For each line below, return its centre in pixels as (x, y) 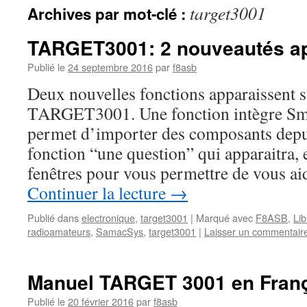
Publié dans (53, 218)
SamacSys (120, 231)
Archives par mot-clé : (109, 14)
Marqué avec (224, 218)
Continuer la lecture (99, 193)
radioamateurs (59, 231)
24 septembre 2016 (110, 67)
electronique (108, 218)
